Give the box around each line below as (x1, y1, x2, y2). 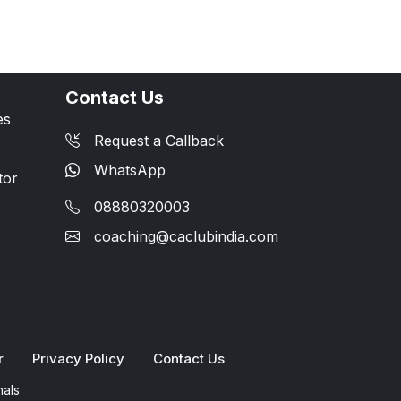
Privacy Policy (32, 349, 124, 367)
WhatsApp (94, 160, 166, 179)
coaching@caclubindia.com (94, 226, 278, 245)
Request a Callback (94, 131, 224, 149)
